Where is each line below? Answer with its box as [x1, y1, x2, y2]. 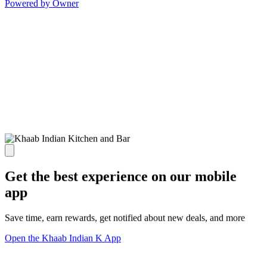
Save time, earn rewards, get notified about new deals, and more [5, 212, 245, 223]
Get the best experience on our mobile [5, 169, 237, 184]
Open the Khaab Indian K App [5, 232, 121, 243]
